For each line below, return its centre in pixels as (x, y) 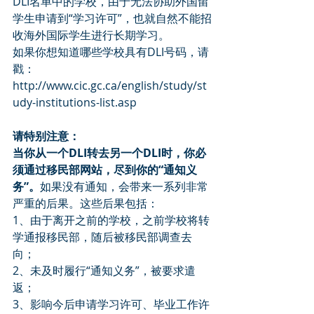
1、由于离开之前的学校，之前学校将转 (111, 220)
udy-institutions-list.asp (75, 103)
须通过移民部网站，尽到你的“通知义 (105, 170)
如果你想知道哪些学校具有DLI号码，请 (111, 52)
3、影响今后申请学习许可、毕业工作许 (111, 305)
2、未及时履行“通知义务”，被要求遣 (104, 271)
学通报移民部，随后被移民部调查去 (102, 237)
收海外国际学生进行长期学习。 (91, 35)
